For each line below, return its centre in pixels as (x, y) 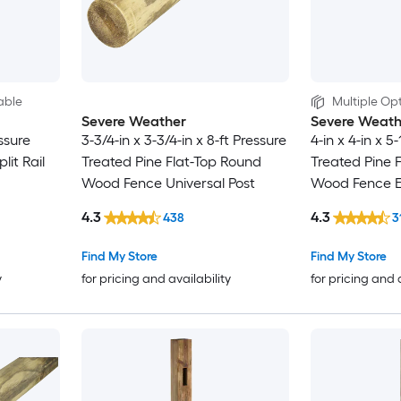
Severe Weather (133, 122)
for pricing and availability (156, 278)
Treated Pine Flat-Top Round (171, 162)
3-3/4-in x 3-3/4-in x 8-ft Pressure (183, 141)
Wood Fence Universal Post (168, 183)
